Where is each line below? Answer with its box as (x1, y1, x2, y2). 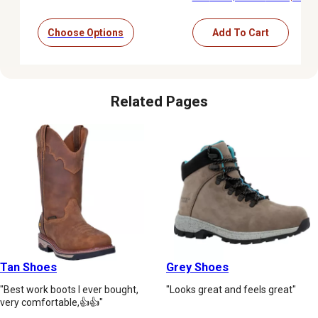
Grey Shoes (166, 261, 229, 275)
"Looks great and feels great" (166, 284, 296, 296)
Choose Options (48, 26, 124, 38)
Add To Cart (212, 26, 269, 38)
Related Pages (110, 92, 208, 110)
